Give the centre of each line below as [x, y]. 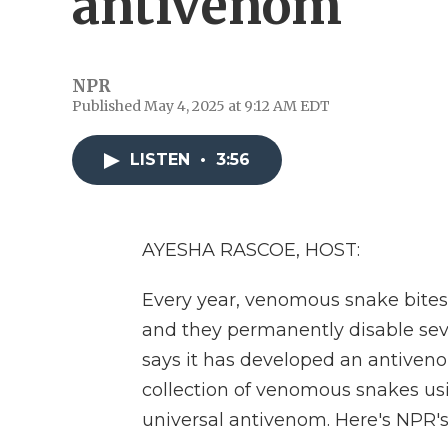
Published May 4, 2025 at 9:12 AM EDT [201, 106]
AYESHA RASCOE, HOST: [251, 250]
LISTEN [162, 159]
